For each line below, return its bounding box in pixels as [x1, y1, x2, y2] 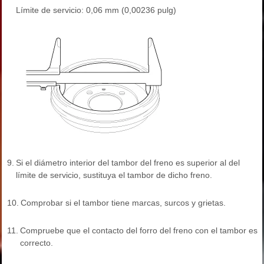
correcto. [20, 238, 53, 248]
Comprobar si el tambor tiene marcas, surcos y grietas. [21, 198, 226, 208]
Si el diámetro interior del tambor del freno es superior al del [16, 158, 240, 168]
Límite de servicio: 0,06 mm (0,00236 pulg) [16, 5, 176, 15]
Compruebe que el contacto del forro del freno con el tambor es [20, 226, 258, 236]
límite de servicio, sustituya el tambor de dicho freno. [16, 170, 212, 180]
